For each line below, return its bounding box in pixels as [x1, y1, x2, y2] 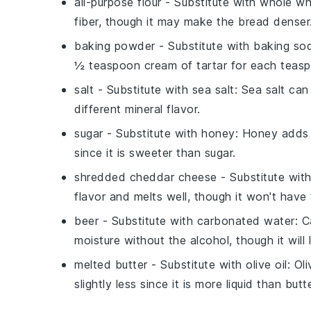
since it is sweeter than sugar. [74, 146, 236, 160]
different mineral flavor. [74, 102, 201, 116]
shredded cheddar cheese [74, 170, 217, 184]
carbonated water [196, 214, 295, 228]
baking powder [74, 39, 155, 53]
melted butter [74, 258, 148, 271]
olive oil [246, 258, 287, 271]
